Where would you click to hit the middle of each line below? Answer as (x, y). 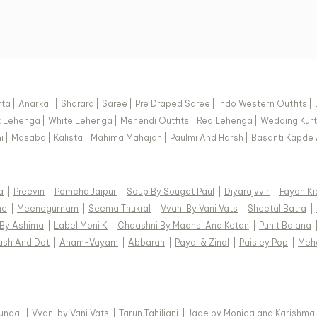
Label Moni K (81, 226)
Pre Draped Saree (173, 104)
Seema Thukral (120, 209)
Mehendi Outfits (155, 121)
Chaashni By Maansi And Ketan (183, 226)
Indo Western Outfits (263, 104)
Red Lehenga (225, 121)
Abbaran (146, 243)
